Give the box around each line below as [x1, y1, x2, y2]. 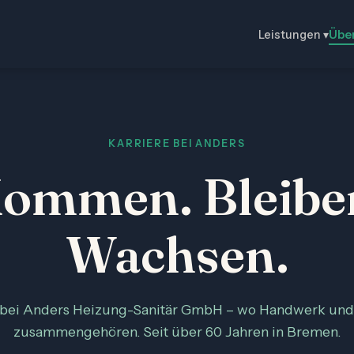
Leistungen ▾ [258, 28, 329, 42]
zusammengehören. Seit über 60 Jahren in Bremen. [13, 323, 341, 340]
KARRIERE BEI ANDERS [108, 137, 246, 149]
